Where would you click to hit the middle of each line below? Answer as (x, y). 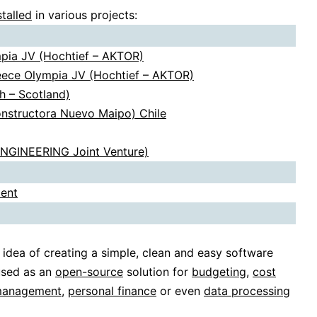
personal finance (112, 291)
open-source (89, 272)
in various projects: (85, 15)
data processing (247, 291)
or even (180, 291)
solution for (157, 272)
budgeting (219, 272)
